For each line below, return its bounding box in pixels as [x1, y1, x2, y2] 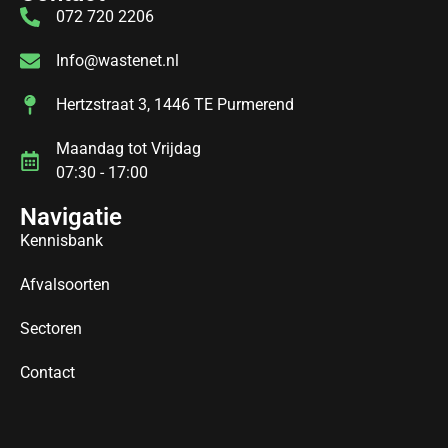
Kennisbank [20, 230, 103, 250]
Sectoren [20, 318, 82, 338]
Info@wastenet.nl [56, 50, 179, 70]
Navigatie [20, 202, 122, 231]
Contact [20, 362, 75, 382]
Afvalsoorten [20, 274, 110, 294]
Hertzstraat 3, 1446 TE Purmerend [56, 94, 294, 114]
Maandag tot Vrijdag [56, 138, 201, 158]
